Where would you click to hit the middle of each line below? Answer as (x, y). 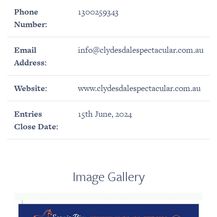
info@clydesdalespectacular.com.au (140, 50)
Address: (30, 63)
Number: (30, 24)
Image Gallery (108, 176)
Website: (30, 88)
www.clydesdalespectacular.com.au (139, 88)
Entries (28, 114)
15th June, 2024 (105, 114)
